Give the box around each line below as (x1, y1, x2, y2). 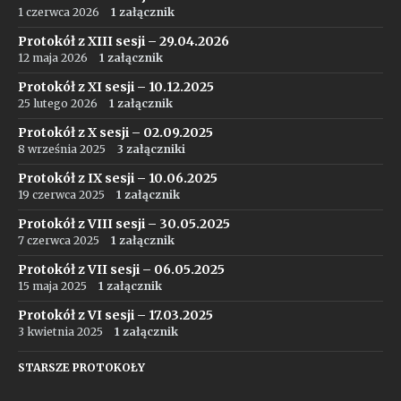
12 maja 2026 (18, 51, 88, 64)
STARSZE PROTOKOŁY (18, 361, 145, 374)
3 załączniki (117, 142, 185, 156)
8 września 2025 (18, 142, 106, 156)
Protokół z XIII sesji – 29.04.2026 (18, 33, 229, 49)
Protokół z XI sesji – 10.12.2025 (18, 79, 214, 95)
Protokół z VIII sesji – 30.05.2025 (18, 216, 230, 232)
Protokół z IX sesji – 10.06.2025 (18, 170, 218, 186)
